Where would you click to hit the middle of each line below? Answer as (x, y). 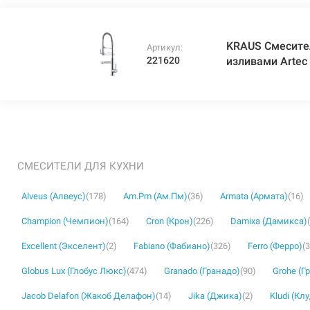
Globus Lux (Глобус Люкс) (74, 271)
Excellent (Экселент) (64, 246)
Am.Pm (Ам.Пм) (155, 196)
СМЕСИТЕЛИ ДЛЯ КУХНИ (81, 166)
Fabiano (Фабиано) (172, 246)
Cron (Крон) (170, 221)
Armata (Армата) (254, 196)
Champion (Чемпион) (65, 221)
